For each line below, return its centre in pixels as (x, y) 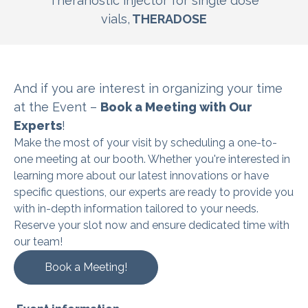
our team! (40, 241)
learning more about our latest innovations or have (141, 175)
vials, (115, 19)
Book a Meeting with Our (176, 107)
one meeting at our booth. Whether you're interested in (152, 159)
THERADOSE (169, 19)
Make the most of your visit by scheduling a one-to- (145, 142)
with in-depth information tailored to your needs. (136, 208)
